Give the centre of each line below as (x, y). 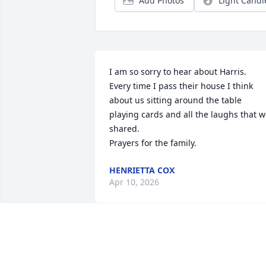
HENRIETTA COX (142, 170)
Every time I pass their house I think (181, 86)
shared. (130, 129)
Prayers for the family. (153, 143)
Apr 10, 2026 (134, 182)
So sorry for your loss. (209, 242)
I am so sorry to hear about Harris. (178, 72)
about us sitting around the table (175, 100)
